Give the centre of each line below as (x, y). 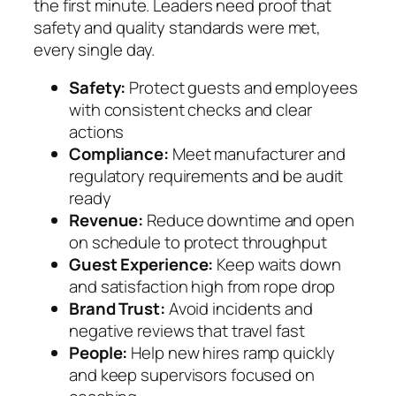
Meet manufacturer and (257, 154)
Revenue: (107, 221)
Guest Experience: (141, 265)
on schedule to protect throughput (198, 243)
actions (97, 132)
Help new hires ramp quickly (231, 353)
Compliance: (119, 154)
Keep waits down (277, 265)
